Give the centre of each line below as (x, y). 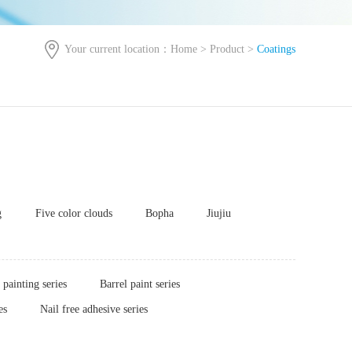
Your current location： (117, 49)
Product (227, 49)
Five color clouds (73, 214)
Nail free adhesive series (94, 310)
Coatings (276, 49)
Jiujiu (219, 214)
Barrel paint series (140, 284)
